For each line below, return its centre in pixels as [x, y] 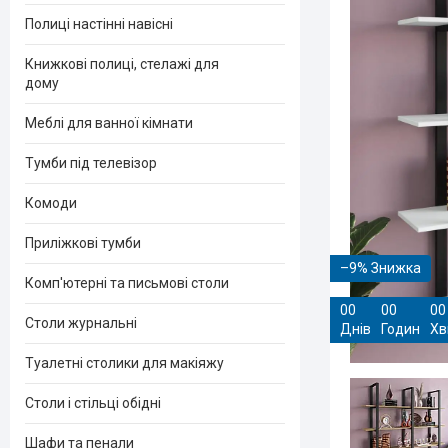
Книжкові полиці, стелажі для [122, 64]
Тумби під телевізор [91, 163]
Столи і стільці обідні [93, 403]
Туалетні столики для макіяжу [124, 363]
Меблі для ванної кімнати [109, 123]
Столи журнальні [81, 323]
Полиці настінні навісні [99, 24]
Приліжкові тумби [83, 243]
